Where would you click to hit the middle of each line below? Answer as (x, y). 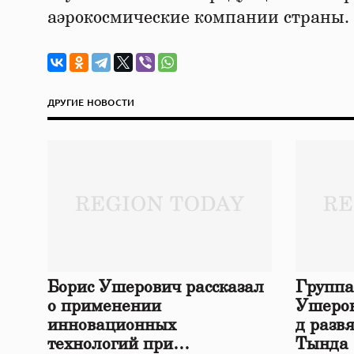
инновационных (112, 326)
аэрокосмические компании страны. (198, 17)
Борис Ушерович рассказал (156, 288)
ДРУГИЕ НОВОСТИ (91, 102)
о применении (104, 307)
